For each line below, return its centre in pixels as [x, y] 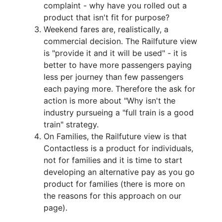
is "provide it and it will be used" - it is [115, 53]
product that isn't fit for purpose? [107, 17]
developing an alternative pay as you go [119, 172]
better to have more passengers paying [118, 65]
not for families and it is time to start [113, 160]
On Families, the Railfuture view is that [115, 136]
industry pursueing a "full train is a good [119, 112]
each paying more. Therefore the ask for [119, 88]
